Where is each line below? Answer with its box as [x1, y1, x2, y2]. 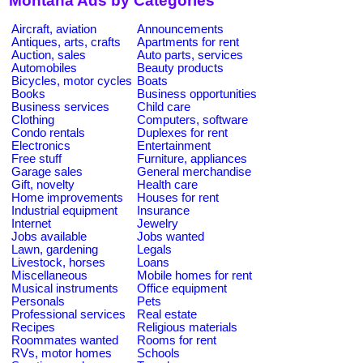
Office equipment [137, 281, 227, 295]
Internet [11, 216, 51, 230]
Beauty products [137, 61, 224, 75]
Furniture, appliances [137, 152, 247, 165]
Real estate [137, 307, 197, 321]
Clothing [11, 113, 54, 126]
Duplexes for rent [137, 126, 228, 139]
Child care [137, 100, 190, 113]
